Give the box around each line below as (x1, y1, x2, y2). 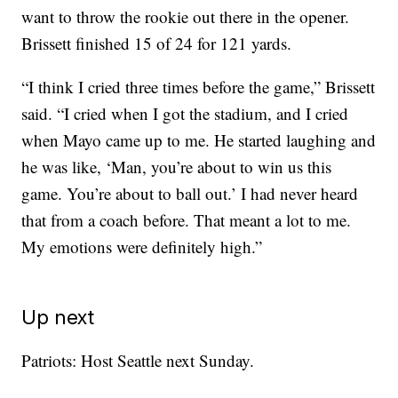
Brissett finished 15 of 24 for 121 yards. (21, 32, 292, 55)
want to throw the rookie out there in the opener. (21, 5, 350, 28)
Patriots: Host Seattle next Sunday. (21, 349, 255, 372)
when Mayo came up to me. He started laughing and (21, 129, 377, 152)
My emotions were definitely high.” (21, 235, 263, 259)
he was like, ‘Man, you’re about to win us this (21, 155, 332, 179)
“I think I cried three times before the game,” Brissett (21, 76, 376, 99)
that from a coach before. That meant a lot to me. (21, 209, 352, 232)
